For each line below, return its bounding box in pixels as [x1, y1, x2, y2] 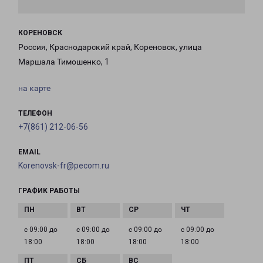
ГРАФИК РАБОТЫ [18, 187, 80, 195]
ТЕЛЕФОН [18, 109, 52, 118]
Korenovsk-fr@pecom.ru [18, 161, 109, 171]
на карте [18, 83, 50, 93]
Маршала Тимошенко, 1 [18, 57, 109, 67]
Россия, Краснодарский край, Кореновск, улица [18, 42, 202, 52]
